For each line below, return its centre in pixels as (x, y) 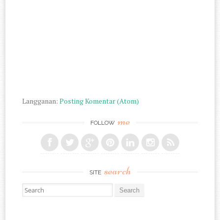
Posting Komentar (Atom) (99, 101)
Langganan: (41, 101)
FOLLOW (103, 123)
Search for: (38, 187)
